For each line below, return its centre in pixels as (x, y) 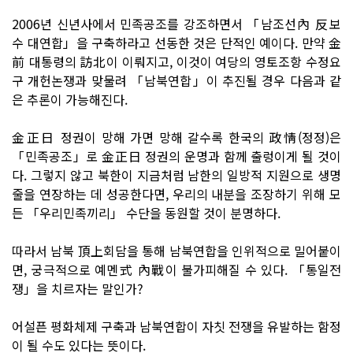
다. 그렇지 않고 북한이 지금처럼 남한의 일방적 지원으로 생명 (176, 175)
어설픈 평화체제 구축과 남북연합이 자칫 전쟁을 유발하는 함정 (176, 326)
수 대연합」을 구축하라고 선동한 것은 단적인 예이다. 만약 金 (176, 42)
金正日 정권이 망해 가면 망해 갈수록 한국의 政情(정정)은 (176, 137)
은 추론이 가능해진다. (70, 99)
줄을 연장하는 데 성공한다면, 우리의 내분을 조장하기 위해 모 (176, 193)
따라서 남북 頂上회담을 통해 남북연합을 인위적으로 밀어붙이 (176, 250)
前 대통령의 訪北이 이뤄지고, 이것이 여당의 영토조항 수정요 (176, 61)
